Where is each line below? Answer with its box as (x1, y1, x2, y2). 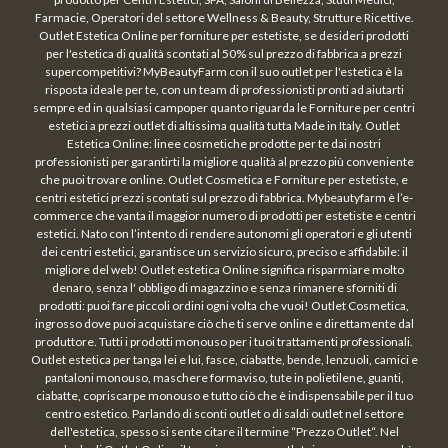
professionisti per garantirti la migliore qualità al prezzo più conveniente (34, 153, 414, 169)
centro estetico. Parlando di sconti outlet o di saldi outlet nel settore (44, 405, 404, 421)
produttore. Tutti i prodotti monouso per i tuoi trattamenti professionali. (35, 333, 413, 349)
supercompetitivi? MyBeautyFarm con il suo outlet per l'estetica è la (45, 63, 403, 79)
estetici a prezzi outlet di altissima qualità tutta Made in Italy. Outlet (48, 117, 400, 133)
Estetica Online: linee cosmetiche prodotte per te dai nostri (67, 135, 381, 151)
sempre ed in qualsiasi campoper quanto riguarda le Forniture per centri (33, 99, 415, 115)
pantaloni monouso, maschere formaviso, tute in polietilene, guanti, (44, 369, 404, 385)
